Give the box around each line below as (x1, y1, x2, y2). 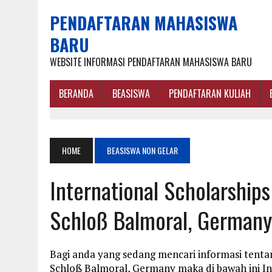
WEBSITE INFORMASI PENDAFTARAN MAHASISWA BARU (50, 55, 252, 69)
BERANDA (59, 86, 93, 101)
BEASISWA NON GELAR (107, 144, 178, 157)
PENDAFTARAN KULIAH (169, 86, 251, 101)
